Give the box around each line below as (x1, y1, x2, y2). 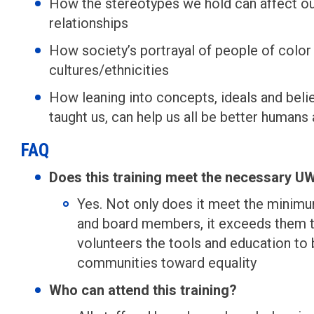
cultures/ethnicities (49, 62, 169, 78)
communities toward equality (77, 254, 257, 271)
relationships (49, 15, 132, 32)
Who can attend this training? (49, 282, 237, 299)
